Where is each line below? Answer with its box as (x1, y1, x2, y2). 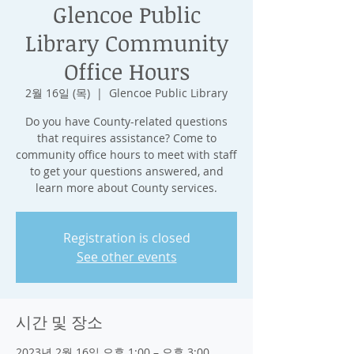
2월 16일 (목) (25, 85, 90, 100)
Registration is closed (62, 229, 190, 247)
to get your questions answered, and (29, 164, 224, 179)
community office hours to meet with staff (16, 147, 237, 162)
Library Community (24, 28, 228, 58)
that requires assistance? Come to (36, 130, 217, 145)
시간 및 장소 (16, 311, 103, 333)
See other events (76, 248, 177, 265)
